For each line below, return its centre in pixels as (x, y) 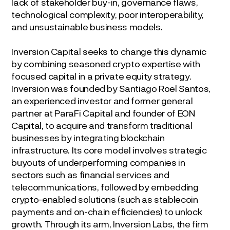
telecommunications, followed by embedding (105, 187)
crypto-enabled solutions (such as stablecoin (105, 199)
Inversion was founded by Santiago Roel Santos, (111, 88)
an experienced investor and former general (102, 100)
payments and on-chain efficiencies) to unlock (107, 211)
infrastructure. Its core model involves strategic (109, 150)
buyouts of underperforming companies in (98, 162)
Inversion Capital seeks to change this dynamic (109, 51)
